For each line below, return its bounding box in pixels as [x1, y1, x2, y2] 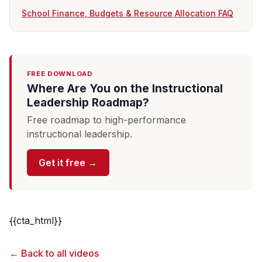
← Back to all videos [9, 247, 99, 260]
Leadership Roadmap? [26, 95, 149, 109]
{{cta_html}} [9, 215, 62, 227]
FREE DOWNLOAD [26, 69, 93, 78]
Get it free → [39, 157, 98, 169]
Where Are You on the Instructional [26, 81, 223, 95]
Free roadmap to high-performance [26, 113, 186, 126]
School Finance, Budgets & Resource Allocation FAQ [22, 8, 233, 18]
